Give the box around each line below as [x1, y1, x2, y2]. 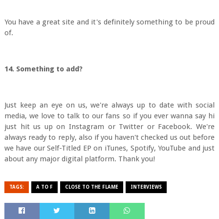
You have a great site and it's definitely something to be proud [4, 18, 215, 26]
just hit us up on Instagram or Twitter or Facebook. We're [4, 122, 215, 131]
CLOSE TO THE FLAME [65, 184, 118, 190]
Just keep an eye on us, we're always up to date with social [4, 101, 215, 109]
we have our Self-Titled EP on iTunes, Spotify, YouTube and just [4, 144, 215, 153]
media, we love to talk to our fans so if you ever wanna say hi [4, 111, 215, 120]
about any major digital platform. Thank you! [4, 154, 155, 163]
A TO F [36, 184, 53, 190]
